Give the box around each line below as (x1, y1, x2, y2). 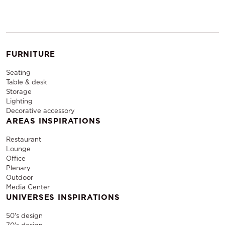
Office (6, 155, 26, 162)
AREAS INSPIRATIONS (6, 117, 101, 126)
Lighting (6, 97, 33, 105)
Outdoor (6, 174, 33, 181)
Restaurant (6, 136, 41, 143)
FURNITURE (6, 50, 56, 59)
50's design (6, 212, 43, 219)
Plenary (6, 164, 31, 172)
